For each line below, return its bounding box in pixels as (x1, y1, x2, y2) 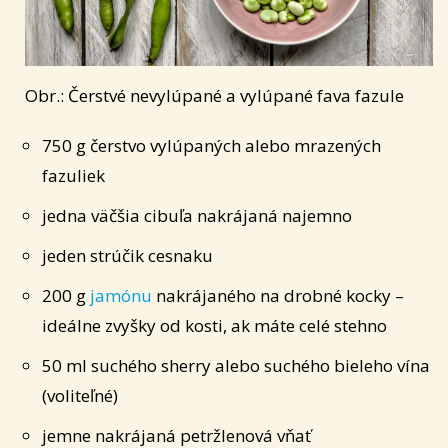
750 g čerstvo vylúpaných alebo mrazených (42, 134, 381, 157)
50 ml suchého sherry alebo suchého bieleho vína (42, 354, 430, 377)
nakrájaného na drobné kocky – (152, 284, 404, 307)
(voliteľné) (42, 384, 118, 407)
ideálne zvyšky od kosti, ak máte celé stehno (42, 314, 387, 337)
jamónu (90, 284, 152, 307)
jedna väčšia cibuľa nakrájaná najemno (42, 204, 352, 227)
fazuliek (42, 164, 105, 187)
